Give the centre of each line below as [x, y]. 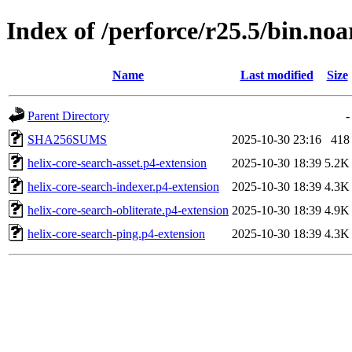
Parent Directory [68, 115]
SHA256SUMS [67, 139]
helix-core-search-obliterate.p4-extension [128, 210]
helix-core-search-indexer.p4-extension [123, 186]
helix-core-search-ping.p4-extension [116, 233]
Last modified [277, 75]
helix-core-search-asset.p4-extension [117, 163]
